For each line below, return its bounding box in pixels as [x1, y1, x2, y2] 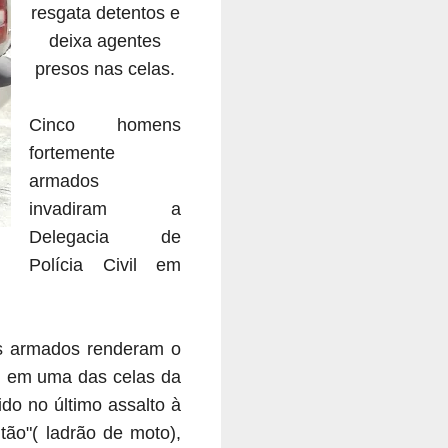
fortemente [29, 142, 115, 163]
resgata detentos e [30, 2, 180, 23]
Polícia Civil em [29, 254, 181, 275]
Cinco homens [29, 114, 181, 135]
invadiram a [29, 198, 181, 219]
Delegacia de [29, 226, 181, 247]
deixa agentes [49, 30, 161, 51]
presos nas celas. [35, 58, 175, 79]
